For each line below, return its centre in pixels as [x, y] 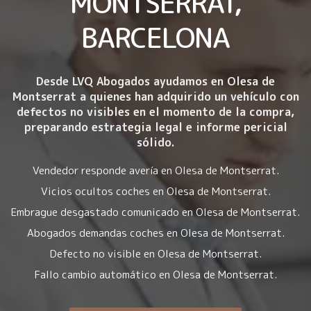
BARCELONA [155, 37]
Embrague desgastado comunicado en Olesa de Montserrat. [155, 212]
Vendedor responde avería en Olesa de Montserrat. [155, 171]
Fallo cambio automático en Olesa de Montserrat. [155, 275]
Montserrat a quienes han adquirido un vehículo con [155, 97]
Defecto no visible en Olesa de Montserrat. [155, 254]
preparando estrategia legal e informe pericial [155, 127]
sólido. [155, 143]
